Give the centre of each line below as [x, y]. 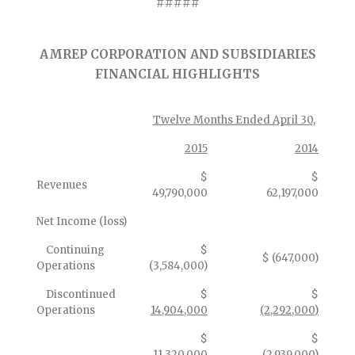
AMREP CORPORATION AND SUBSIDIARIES [177, 54]
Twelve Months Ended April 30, [234, 120]
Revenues [62, 185]
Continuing [71, 250]
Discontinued [76, 294]
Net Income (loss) [82, 221]
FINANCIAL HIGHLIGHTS [177, 74]
